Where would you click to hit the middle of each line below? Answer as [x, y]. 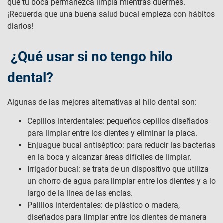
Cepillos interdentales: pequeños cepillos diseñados [118, 121]
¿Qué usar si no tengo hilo [90, 57]
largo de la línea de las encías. [80, 193]
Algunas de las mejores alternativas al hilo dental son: [102, 102]
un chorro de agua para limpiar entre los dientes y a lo [121, 181]
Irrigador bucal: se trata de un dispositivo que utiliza [118, 169]
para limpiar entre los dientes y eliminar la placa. [112, 133]
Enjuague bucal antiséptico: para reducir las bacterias [121, 145]
